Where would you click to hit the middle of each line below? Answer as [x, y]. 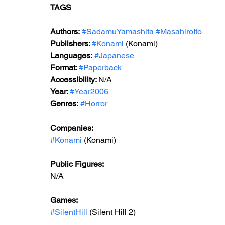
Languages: [71, 55]
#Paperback [100, 68]
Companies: [72, 128]
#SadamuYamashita [118, 31]
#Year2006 [89, 92]
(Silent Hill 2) [111, 212]
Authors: [65, 31]
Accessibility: [74, 80]
